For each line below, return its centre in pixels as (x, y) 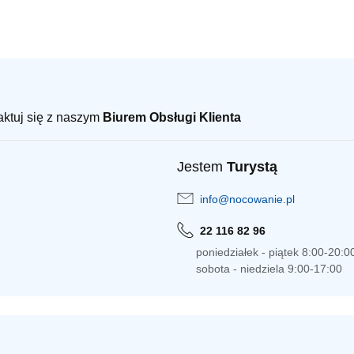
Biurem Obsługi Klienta (172, 118)
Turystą (252, 167)
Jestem (202, 167)
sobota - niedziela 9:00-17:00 (269, 269)
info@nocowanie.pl (247, 200)
